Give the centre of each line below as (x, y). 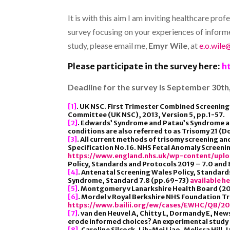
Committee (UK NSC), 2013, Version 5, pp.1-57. (146, 114)
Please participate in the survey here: (144, 66)
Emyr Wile (168, 45)
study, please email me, (108, 45)
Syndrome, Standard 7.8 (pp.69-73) (129, 180)
